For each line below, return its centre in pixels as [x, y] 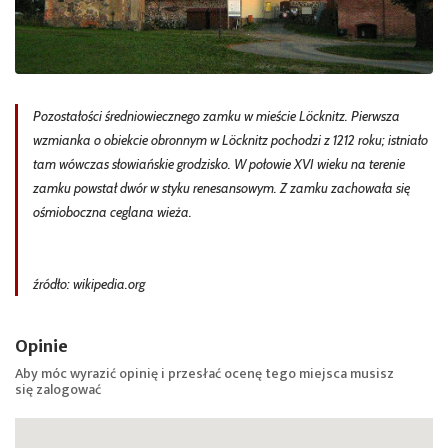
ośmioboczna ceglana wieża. [112, 212]
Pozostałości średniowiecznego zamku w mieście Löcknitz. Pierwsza [216, 116]
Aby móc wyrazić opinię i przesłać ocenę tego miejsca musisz [204, 373]
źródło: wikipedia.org [89, 284]
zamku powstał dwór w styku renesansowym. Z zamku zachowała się [221, 188]
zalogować [68, 389]
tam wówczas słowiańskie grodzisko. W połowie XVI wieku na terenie [219, 164]
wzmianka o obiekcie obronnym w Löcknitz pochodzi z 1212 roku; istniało [230, 140]
